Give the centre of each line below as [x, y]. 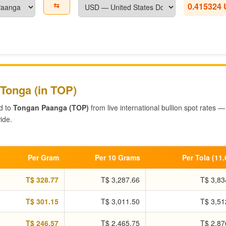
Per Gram [43, 157]
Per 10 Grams [118, 157]
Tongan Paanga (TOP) [51, 107]
